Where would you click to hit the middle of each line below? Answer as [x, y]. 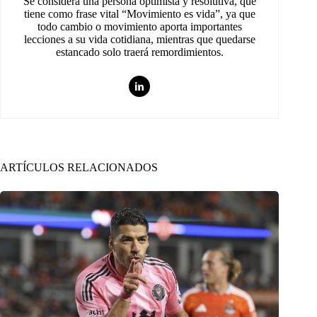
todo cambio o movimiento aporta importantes [139, 27]
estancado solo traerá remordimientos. [139, 52]
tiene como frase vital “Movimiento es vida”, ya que [139, 14]
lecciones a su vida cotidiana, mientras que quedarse [139, 40]
